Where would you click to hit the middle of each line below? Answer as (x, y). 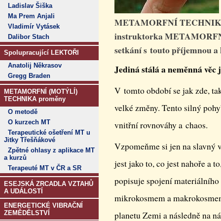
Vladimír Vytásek (34, 26)
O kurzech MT (29, 122)
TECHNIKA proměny (35, 99)
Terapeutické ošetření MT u (49, 132)
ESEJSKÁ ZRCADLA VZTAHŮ (49, 184)
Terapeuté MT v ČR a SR (45, 168)
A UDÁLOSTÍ (23, 191)
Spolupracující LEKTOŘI (41, 53)
